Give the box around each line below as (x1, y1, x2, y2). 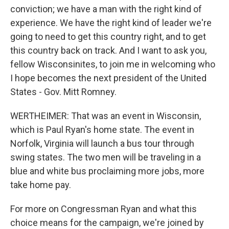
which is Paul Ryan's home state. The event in (10, 124, 194, 135)
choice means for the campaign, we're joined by (10, 217, 204, 228)
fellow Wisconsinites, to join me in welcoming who (10, 59, 215, 70)
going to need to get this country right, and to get (10, 31, 206, 42)
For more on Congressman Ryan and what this (10, 203, 197, 214)
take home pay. (10, 179, 71, 190)
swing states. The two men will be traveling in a (10, 152, 201, 163)
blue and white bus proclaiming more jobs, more (10, 166, 204, 176)
